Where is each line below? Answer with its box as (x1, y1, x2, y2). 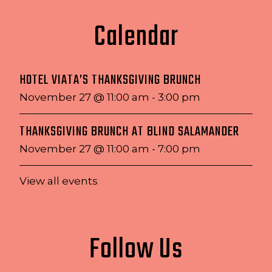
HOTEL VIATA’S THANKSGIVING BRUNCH (19, 70, 201, 91)
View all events (19, 175, 98, 187)
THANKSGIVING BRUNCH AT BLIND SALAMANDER (19, 121, 239, 143)
